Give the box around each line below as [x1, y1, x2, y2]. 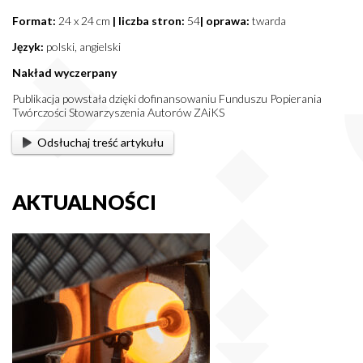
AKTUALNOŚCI [12, 190, 156, 215]
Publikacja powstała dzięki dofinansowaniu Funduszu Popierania [12, 91, 322, 105]
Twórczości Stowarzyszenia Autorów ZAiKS [12, 105, 224, 119]
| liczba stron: [113, 13, 187, 28]
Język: [12, 39, 46, 53]
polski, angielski [46, 39, 121, 53]
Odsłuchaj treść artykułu [36, 135, 164, 150]
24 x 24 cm [58, 13, 113, 28]
